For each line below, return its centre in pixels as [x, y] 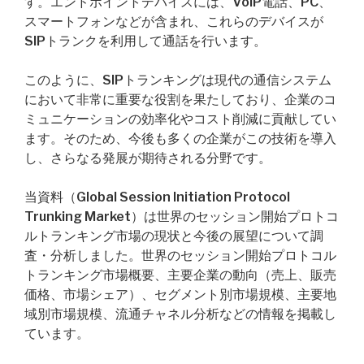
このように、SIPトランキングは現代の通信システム [178, 80]
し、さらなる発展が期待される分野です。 [148, 158]
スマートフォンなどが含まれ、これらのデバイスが [174, 22]
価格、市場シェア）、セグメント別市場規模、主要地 [180, 295]
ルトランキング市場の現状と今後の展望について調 [174, 236]
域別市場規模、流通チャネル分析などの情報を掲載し [180, 314]
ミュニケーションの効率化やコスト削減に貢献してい [180, 119]
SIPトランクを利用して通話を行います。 [145, 41]
